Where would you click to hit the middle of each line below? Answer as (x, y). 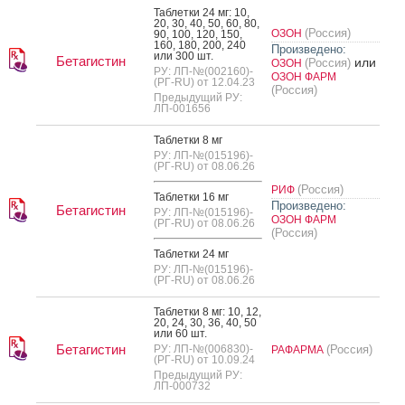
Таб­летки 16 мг (191, 197)
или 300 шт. (184, 56)
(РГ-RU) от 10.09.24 (204, 359)
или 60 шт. (180, 333)
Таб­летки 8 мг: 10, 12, (207, 311)
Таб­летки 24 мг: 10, (202, 12)
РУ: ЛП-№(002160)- (203, 71)
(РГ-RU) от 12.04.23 (204, 82)
